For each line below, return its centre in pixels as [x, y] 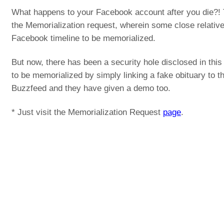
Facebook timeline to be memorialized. [83, 38]
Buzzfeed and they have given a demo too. [91, 88]
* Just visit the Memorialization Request [87, 112]
